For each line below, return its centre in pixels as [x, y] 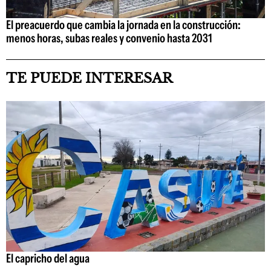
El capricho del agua [48, 258]
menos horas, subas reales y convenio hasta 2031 [109, 38]
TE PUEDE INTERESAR [89, 79]
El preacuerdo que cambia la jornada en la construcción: [123, 25]
